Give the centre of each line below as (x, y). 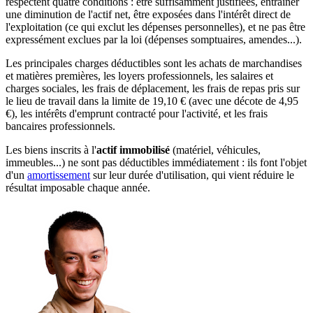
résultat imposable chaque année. (78, 188)
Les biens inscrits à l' (51, 150)
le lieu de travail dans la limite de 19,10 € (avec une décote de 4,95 (152, 101)
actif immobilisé (133, 150)
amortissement (59, 175)
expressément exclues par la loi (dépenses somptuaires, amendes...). (154, 40)
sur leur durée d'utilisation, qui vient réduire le (192, 175)
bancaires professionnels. (60, 126)
